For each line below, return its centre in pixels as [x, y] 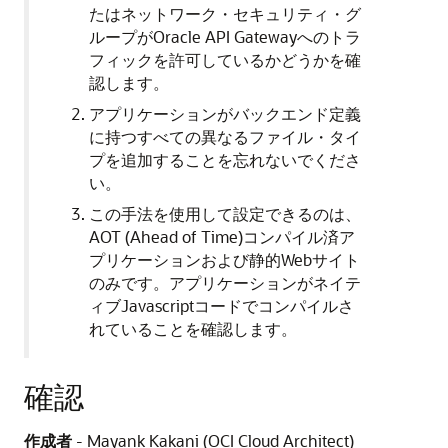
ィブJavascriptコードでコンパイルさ [221, 306]
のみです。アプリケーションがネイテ [225, 283]
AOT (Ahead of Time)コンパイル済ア [222, 237]
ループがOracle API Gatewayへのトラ [225, 37]
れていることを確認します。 [193, 329]
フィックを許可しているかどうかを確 [225, 60]
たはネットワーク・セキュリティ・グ [225, 14]
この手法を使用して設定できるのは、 [225, 214]
